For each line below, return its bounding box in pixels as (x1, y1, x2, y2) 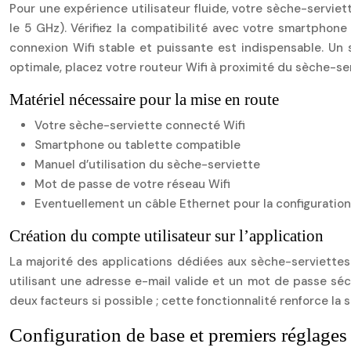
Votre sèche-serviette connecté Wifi (34, 118, 244, 133)
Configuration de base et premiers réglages (9, 324, 347, 346)
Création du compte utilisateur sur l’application (9, 226, 324, 245)
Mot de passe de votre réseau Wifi (34, 176, 230, 192)
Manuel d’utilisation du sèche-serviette (34, 157, 260, 172)
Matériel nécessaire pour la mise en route (9, 90, 279, 109)
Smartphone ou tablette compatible (34, 137, 241, 153)
